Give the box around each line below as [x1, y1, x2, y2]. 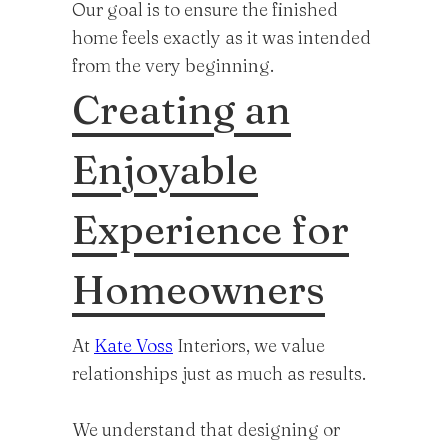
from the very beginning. [72, 54, 274, 77]
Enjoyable [72, 145, 258, 194]
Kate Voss [94, 334, 173, 357]
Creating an [72, 85, 291, 134]
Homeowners [72, 265, 325, 314]
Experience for [72, 205, 349, 254]
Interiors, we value [173, 334, 325, 357]
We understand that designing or [72, 418, 340, 441]
